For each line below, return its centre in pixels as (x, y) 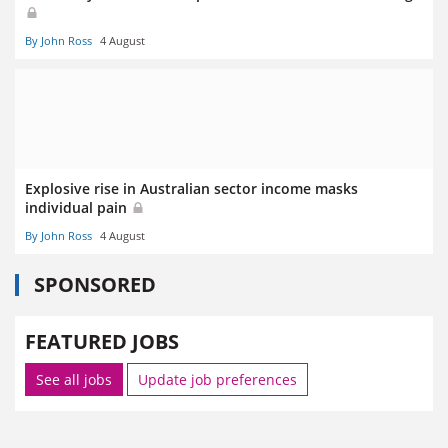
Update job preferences (217, 379)
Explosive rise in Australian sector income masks (191, 188)
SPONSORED (95, 284)
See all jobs (74, 379)
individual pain (78, 207)
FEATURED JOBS (102, 341)
